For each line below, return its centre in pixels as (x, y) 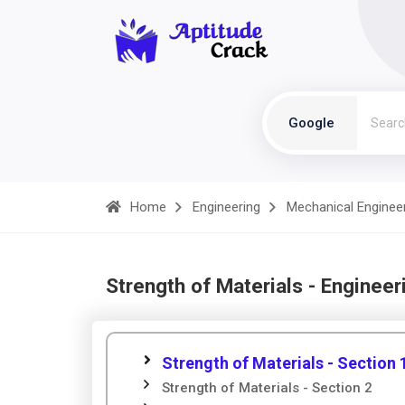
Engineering (226, 207)
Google (311, 123)
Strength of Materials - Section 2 (267, 388)
